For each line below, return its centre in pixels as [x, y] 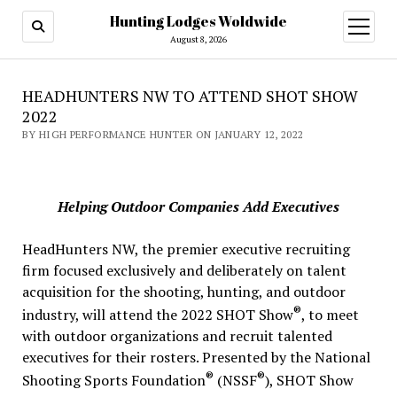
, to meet [330, 315]
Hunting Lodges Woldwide [198, 21]
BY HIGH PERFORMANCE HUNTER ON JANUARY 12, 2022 [163, 134]
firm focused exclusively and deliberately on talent [184, 270]
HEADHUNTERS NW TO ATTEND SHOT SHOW [190, 96]
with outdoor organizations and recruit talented [177, 336]
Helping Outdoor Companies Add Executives [198, 206]
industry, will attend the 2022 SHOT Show [157, 315]
